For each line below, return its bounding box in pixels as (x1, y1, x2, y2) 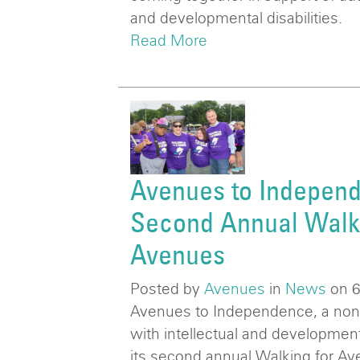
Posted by (130, 280, 204, 298)
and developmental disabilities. (130, 8, 342, 27)
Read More (130, 31, 207, 49)
